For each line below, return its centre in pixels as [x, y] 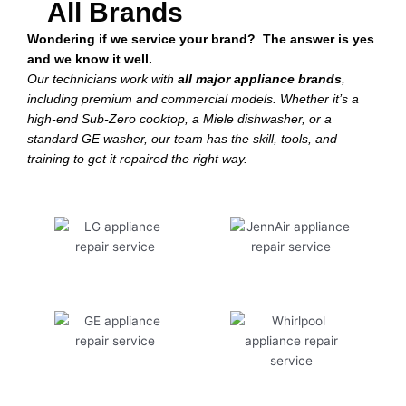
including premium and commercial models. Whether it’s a [193, 100]
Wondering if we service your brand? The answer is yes [201, 40]
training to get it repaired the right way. [139, 159]
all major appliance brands [260, 80]
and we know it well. [90, 60]
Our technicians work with [102, 80]
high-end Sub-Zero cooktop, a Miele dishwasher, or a [179, 120]
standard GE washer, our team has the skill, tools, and [182, 140]
